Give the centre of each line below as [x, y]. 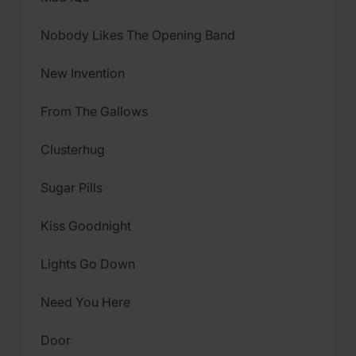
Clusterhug [73, 149]
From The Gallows [94, 111]
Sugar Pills [72, 188]
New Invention [83, 73]
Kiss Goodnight [86, 226]
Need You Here [85, 302]
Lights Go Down [88, 264]
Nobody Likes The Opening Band [138, 35]
